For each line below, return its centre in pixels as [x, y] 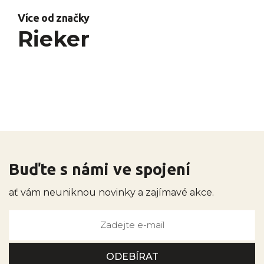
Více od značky [54, 18]
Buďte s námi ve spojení [100, 169]
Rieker [54, 39]
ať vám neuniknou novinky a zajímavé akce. [111, 193]
